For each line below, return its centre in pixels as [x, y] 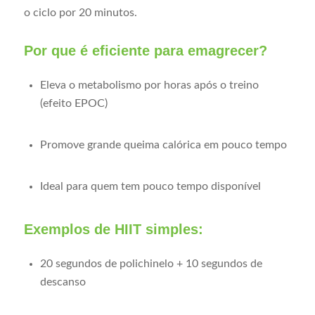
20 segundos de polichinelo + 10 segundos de [151, 263]
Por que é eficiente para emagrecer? [145, 51]
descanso [63, 282]
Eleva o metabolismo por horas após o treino [149, 85]
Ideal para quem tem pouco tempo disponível [150, 187]
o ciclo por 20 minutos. [80, 13]
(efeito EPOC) [73, 103]
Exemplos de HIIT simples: [113, 229]
